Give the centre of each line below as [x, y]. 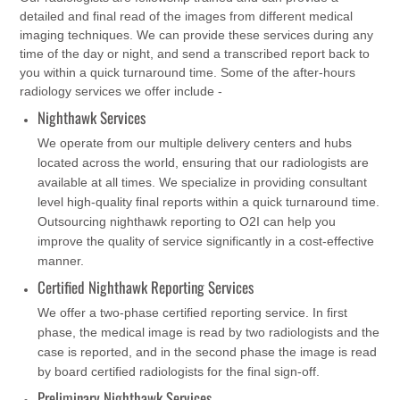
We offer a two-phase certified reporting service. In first [193, 312]
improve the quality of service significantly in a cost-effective [206, 241]
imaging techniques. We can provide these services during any [197, 35]
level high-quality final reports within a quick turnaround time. [209, 201]
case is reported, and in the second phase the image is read [208, 351]
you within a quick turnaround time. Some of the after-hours [188, 73]
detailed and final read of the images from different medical [187, 17]
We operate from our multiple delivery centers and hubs [195, 142]
